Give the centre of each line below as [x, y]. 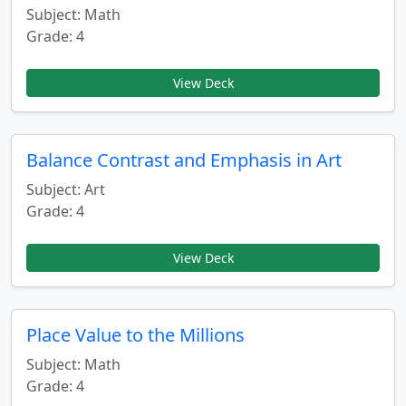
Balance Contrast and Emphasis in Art [184, 160]
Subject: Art [66, 189]
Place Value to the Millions [135, 335]
